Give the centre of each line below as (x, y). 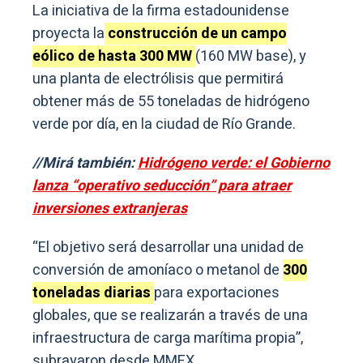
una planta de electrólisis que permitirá (158, 79)
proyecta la (68, 33)
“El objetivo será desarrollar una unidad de (168, 247)
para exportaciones (217, 293)
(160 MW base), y (251, 56)
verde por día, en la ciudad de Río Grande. (164, 124)
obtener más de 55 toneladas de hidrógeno (171, 101)
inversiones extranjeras (110, 208)
